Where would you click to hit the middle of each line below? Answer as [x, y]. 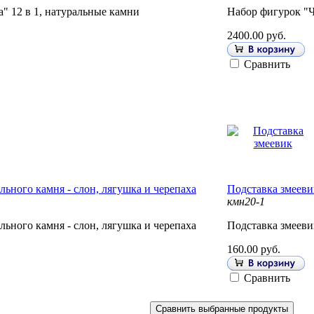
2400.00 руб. [257, 36]
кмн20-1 [246, 202]
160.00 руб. [254, 250]
